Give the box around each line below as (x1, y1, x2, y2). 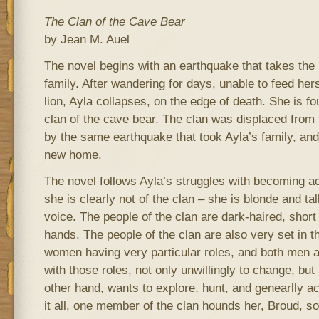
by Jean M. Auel (43, 32, 130, 46)
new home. (43, 147, 102, 162)
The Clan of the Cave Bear (43, 14, 185, 28)
